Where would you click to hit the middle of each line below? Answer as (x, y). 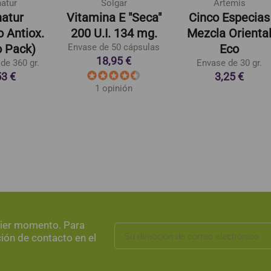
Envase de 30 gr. (229, 63)
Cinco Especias (229, 17)
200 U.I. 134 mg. (114, 33)
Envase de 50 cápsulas (114, 47)
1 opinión (114, 89)
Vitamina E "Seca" (114, 17)
